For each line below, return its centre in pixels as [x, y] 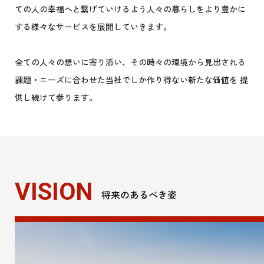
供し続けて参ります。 [56, 98]
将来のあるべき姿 [139, 195]
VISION [57, 192]
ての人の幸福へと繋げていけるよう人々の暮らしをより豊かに [130, 9]
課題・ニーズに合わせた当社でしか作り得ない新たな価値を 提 [131, 80]
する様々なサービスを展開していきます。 [93, 27]
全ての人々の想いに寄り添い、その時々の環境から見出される [130, 62]
